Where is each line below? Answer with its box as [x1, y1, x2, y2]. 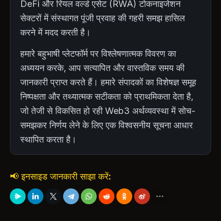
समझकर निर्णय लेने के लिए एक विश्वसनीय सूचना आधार [20, 119, 193, 130]
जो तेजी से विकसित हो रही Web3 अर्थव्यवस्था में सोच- [20, 105, 195, 116]
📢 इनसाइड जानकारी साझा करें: [10, 171, 111, 182]
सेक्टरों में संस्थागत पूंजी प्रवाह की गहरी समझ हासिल [20, 12, 185, 23]
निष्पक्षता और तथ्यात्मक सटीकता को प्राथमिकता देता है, [20, 91, 193, 102]
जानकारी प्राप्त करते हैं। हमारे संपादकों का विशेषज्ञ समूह [20, 76, 196, 87]
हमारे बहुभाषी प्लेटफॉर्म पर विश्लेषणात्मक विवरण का [20, 48, 176, 59]
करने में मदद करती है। [20, 27, 91, 37]
